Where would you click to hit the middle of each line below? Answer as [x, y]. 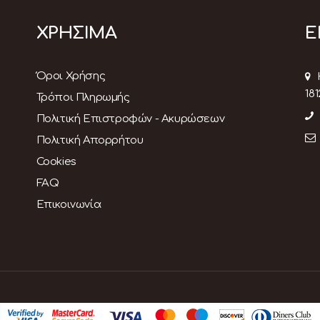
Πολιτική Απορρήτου [90, 140]
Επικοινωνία [69, 204]
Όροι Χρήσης [71, 76]
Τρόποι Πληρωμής [83, 97]
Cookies [56, 161]
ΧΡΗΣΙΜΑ [76, 33]
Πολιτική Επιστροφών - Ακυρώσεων [130, 119]
